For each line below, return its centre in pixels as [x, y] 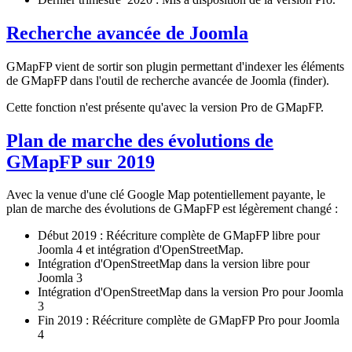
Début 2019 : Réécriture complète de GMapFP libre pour [179, 236]
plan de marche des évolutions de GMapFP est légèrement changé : [172, 209]
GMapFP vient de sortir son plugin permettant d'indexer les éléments [175, 66]
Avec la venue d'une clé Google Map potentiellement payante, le [166, 195]
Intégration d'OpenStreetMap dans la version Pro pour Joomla [191, 292]
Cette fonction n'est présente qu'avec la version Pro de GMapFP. [165, 107]
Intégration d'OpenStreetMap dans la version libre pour [174, 264]
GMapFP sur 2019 [81, 161]
